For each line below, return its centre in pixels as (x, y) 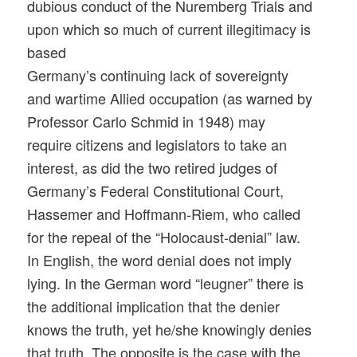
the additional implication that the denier (154, 306)
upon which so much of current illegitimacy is (169, 29)
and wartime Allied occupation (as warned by (170, 98)
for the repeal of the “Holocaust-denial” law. (164, 237)
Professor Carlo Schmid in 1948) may (147, 122)
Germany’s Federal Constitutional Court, (156, 191)
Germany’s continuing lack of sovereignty (158, 75)
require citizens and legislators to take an (157, 145)
